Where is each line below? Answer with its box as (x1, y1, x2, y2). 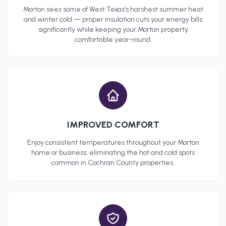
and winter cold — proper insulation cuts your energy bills (24, 15, 202, 24)
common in (51, 158, 88, 167)
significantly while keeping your (38, 25, 138, 34)
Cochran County (88, 158, 139, 167)
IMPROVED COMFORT (67, 119, 159, 131)
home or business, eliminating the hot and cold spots (31, 148, 195, 157)
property (159, 25, 188, 34)
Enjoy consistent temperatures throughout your (27, 138, 178, 147)
